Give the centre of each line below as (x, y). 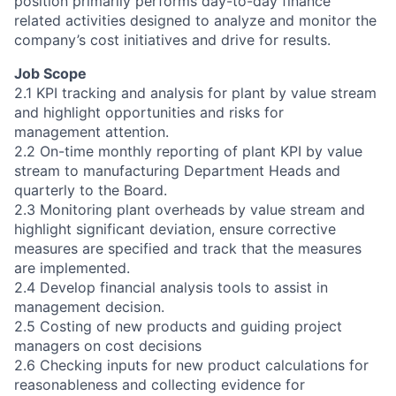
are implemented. (72, 267)
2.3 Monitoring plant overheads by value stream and (190, 209)
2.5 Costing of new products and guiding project (178, 326)
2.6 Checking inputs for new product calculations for (191, 365)
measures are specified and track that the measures (188, 248)
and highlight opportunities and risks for (149, 112)
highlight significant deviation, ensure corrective (175, 228)
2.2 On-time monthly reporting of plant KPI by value (188, 151)
